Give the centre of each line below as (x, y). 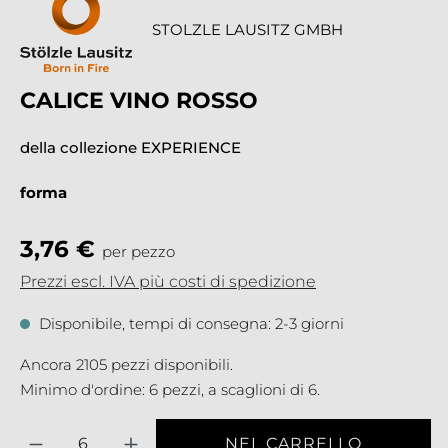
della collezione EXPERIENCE (130, 147)
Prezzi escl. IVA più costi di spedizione (168, 281)
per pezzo (138, 251)
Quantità (48, 429)
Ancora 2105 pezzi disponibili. (126, 364)
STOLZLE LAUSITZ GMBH (247, 29)
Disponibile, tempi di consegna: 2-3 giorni (189, 323)
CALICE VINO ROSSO (139, 100)
